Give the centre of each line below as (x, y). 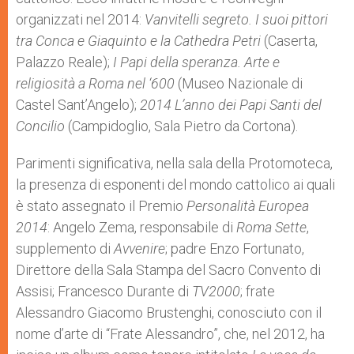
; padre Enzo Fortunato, (235, 249)
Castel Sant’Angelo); (78, 105)
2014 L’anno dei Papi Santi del (231, 105)
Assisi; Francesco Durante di (104, 291)
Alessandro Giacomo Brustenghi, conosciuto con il (169, 313)
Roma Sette (271, 227)
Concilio (40, 126)
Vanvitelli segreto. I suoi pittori (236, 19)
